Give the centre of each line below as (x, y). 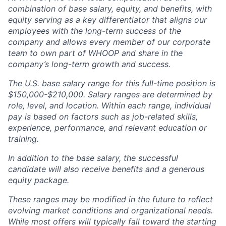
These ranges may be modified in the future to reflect (110, 199)
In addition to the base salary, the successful (93, 158)
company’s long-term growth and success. (89, 64)
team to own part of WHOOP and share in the (95, 53)
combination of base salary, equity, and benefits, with (110, 8)
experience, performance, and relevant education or (107, 127)
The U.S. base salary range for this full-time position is (112, 83)
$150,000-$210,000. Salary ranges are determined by (110, 94)
